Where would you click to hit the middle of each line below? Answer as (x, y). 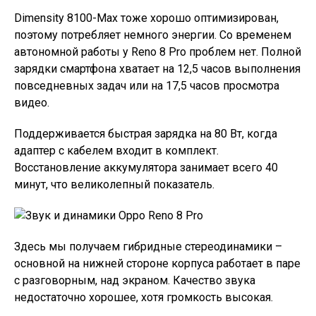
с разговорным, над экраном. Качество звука (135, 280)
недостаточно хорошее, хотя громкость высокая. (144, 297)
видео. (32, 102)
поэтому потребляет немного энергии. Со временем (153, 35)
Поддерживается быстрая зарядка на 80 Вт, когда (146, 133)
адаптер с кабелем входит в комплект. (116, 150)
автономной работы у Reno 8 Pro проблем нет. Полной (158, 51)
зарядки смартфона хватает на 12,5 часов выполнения (157, 68)
